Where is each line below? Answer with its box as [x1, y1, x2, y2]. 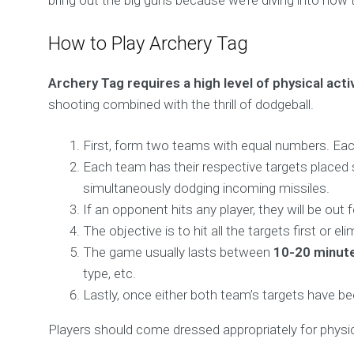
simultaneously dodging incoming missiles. [83, 180, 330, 196]
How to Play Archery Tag [48, 32, 249, 55]
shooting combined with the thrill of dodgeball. [48, 96, 314, 112]
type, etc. [83, 265, 137, 281]
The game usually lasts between [83, 244, 274, 260]
